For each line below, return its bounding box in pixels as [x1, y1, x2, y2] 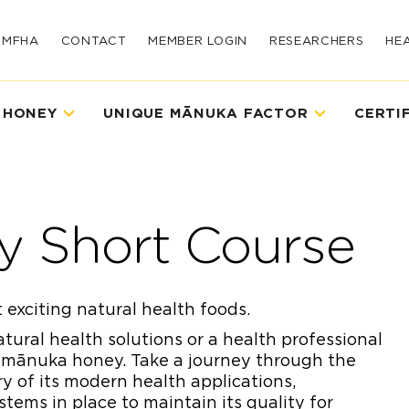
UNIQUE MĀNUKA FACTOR [103, 105, 309, 121]
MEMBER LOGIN [148, 33, 248, 47]
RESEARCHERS [269, 33, 364, 47]
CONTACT [60, 33, 127, 47]
